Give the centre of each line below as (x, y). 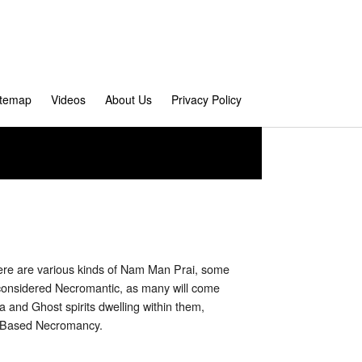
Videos (68, 100)
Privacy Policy (206, 100)
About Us (128, 100)
